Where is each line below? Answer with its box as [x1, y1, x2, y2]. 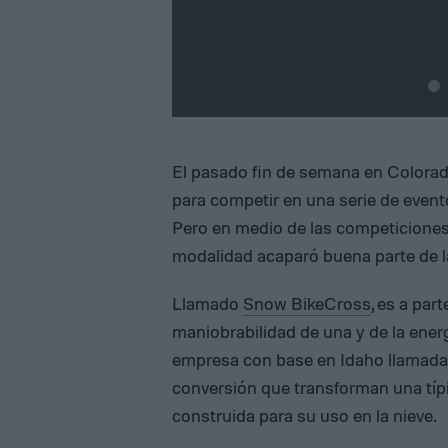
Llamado [172, 292, 243, 315]
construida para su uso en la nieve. [172, 404, 437, 427]
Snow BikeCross [243, 292, 371, 315]
